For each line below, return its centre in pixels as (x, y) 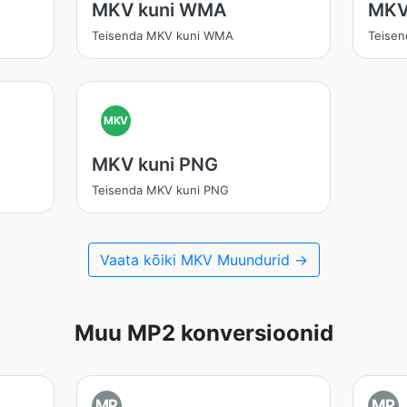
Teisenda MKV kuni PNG (160, 190)
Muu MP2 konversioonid (203, 333)
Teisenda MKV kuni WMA (162, 35)
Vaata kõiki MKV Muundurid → (203, 260)
